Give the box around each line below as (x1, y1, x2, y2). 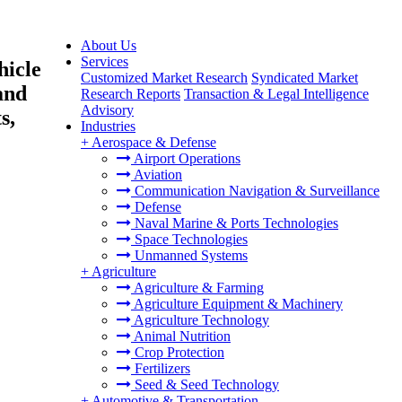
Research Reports (81, 86, 180, 101)
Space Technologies (131, 232, 248, 247)
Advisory (81, 102, 134, 118)
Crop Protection (131, 345, 224, 360)
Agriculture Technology (131, 312, 269, 328)
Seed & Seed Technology (131, 377, 279, 392)
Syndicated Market (251, 70, 358, 85)
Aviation (131, 167, 182, 182)
